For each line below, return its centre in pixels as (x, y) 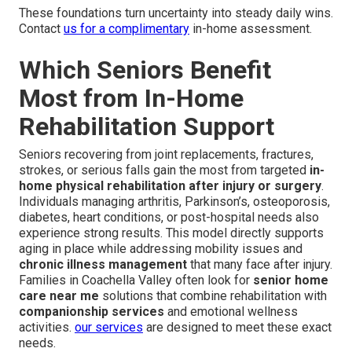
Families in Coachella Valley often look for (136, 280)
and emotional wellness (231, 312)
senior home (291, 280)
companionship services (92, 312)
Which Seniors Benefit (145, 70)
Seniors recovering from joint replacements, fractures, (166, 155)
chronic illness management (103, 265)
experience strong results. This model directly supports (171, 233)
